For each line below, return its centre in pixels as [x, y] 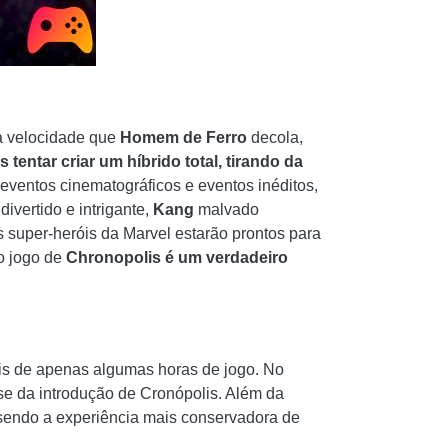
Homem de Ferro [181, 137]
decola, [275, 137]
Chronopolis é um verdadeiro [177, 257]
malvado [226, 209]
